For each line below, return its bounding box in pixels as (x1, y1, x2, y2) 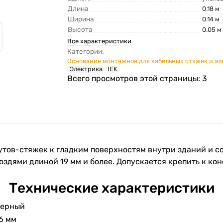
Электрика (70, 65, 103, 73)
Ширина (68, 15, 95, 23)
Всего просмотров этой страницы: (67, 74, 203, 84)
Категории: (67, 47, 104, 56)
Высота (68, 25, 93, 34)
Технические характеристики (8, 180, 215, 197)
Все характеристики (67, 37, 132, 45)
